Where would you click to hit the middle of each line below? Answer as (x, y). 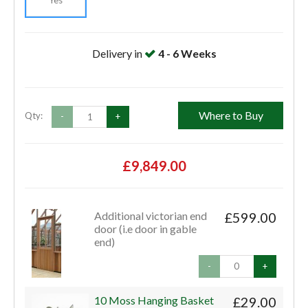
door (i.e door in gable (146, 229)
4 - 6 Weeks (187, 54)
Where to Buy (231, 115)
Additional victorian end (151, 216)
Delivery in (118, 54)
